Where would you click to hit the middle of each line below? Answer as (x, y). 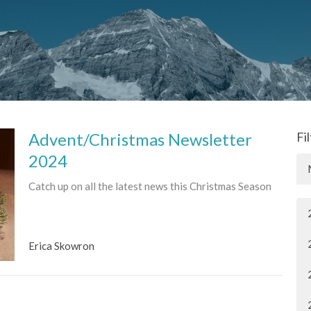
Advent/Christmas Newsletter (140, 139)
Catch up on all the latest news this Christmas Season (150, 186)
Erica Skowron (61, 246)
